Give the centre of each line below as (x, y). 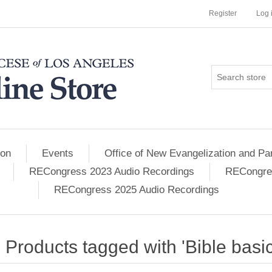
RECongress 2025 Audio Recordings (136, 190)
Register (223, 13)
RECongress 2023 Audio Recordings (112, 172)
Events (58, 153)
